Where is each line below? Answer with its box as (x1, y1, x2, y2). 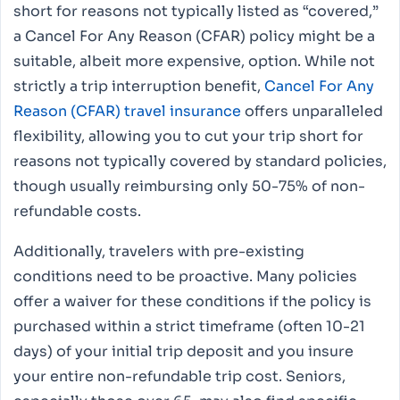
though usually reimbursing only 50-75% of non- (13, 177, 365, 196)
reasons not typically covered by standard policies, (13, 152, 387, 171)
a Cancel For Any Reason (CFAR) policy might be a (13, 27, 375, 46)
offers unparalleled (241, 102, 383, 121)
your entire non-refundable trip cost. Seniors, (13, 367, 346, 387)
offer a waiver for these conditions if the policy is (13, 292, 371, 312)
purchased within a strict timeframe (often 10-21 (13, 317, 365, 337)
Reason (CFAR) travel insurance (13, 102, 241, 121)
